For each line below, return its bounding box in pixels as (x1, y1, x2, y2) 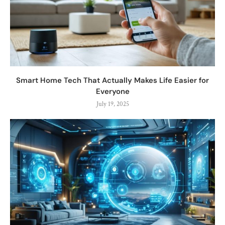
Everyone (95, 86, 130, 96)
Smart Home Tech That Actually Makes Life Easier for (16, 75, 209, 85)
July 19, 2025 (96, 99, 129, 108)
